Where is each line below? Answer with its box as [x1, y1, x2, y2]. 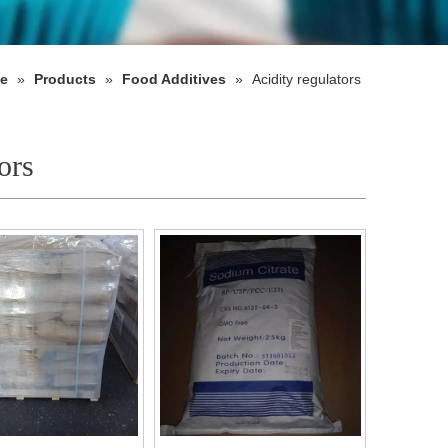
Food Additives [122, 70, 226, 87]
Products [34, 70, 96, 87]
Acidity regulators [252, 70, 361, 87]
